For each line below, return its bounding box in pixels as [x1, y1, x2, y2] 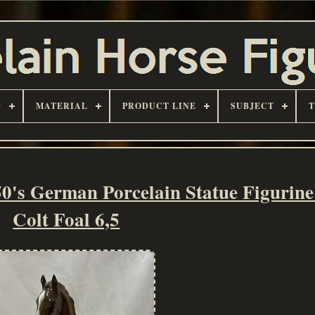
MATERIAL [35, 100, 88, 112]
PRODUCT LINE [122, 100, 196, 112]
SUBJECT [230, 100, 274, 112]
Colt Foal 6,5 [13, 205, 120, 233]
